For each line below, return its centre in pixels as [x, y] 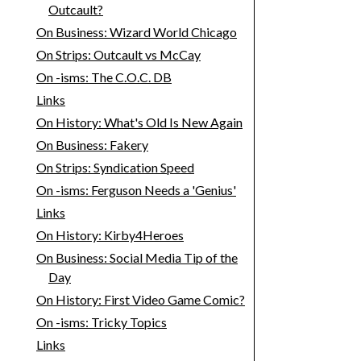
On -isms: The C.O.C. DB [104, 77]
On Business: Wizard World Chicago [136, 32]
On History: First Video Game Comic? [140, 300]
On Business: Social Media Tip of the [137, 258]
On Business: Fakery [92, 145]
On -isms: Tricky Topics [101, 322]
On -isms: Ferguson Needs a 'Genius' [136, 190]
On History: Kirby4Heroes [110, 235]
